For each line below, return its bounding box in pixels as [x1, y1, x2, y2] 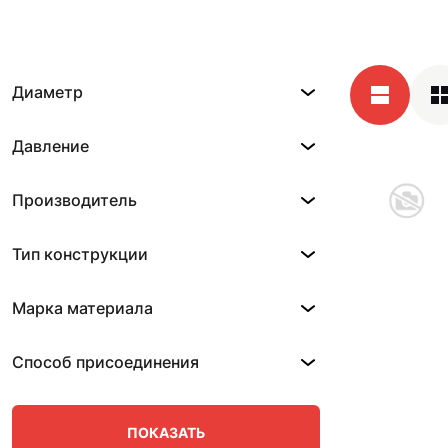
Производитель [12, 190, 137, 210]
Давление [12, 136, 89, 156]
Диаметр [12, 82, 83, 102]
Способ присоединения [12, 352, 199, 372]
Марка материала [12, 298, 153, 318]
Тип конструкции [12, 244, 148, 264]
